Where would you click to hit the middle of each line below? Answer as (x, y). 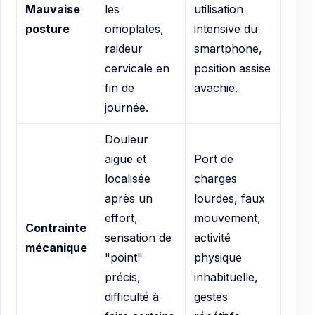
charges (216, 179)
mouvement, (227, 218)
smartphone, (228, 49)
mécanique (56, 248)
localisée (128, 179)
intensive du (226, 29)
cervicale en (137, 69)
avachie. (216, 88)
